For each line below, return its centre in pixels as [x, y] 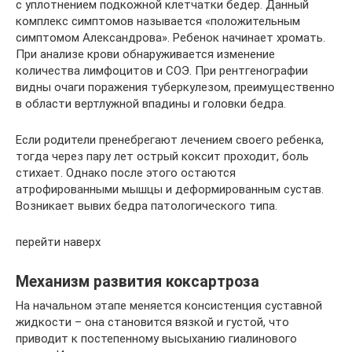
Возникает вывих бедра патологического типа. [147, 205]
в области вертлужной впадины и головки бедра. [151, 103]
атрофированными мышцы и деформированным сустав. [170, 189]
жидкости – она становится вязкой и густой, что [152, 322]
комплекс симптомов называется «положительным [158, 21]
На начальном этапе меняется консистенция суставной [169, 305]
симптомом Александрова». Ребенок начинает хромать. [170, 37]
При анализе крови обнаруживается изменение [145, 54]
